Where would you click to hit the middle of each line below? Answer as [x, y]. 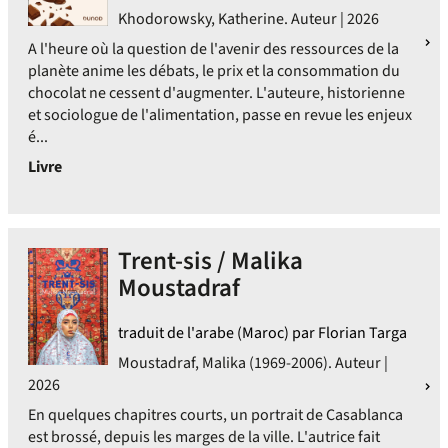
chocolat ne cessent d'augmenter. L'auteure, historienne [216, 93]
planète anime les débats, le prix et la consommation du [214, 71]
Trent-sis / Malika [210, 261]
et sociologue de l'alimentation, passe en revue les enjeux [220, 115]
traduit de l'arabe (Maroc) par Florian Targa [262, 333]
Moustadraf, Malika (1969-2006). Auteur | [253, 363]
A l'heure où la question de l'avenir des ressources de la [213, 49]
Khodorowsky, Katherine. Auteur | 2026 [248, 19]
